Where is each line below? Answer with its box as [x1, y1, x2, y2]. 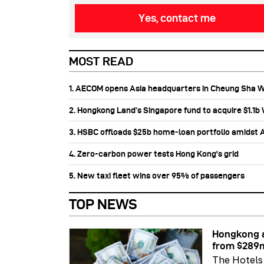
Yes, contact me [138, 12, 218, 24]
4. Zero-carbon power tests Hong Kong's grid [69, 148, 239, 159]
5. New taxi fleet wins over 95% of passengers [69, 170, 245, 180]
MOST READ [69, 54, 133, 68]
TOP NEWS [69, 196, 137, 212]
